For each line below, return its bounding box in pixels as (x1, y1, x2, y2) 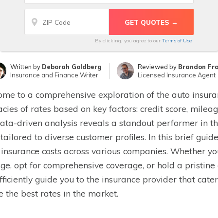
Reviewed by (137, 63, 178, 71)
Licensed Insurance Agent (137, 71, 216, 79)
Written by (10, 63, 42, 71)
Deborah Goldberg (41, 63, 102, 71)
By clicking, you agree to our (95, 37, 162, 44)
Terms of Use (162, 37, 192, 44)
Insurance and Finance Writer (10, 71, 98, 79)
